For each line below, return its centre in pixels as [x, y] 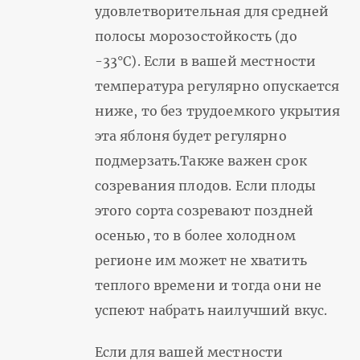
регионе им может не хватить [200, 261]
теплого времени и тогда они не [208, 286]
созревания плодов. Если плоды [205, 186]
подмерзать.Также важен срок [200, 161]
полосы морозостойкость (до [196, 37]
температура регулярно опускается [217, 86]
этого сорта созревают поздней [204, 211]
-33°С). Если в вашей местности [205, 61]
